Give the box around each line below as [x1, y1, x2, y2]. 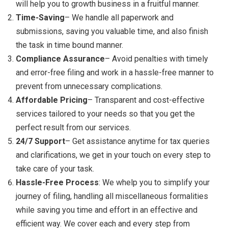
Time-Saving [16, 12, 65, 22]
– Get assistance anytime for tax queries [65, 136, 210, 146]
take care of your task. [16, 163, 94, 174]
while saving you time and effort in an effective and [16, 205, 197, 215]
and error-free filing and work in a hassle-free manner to [16, 67, 214, 77]
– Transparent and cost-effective [88, 95, 205, 105]
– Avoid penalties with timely [105, 53, 208, 64]
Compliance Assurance [16, 53, 105, 64]
